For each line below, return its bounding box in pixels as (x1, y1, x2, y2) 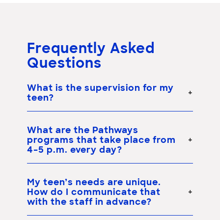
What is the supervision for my (27, 83, 174, 93)
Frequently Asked (27, 42, 155, 56)
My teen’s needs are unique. (27, 178, 161, 188)
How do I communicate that (27, 188, 161, 197)
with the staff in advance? (27, 197, 152, 207)
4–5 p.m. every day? (27, 145, 122, 155)
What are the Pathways (27, 126, 138, 136)
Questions (27, 57, 102, 71)
